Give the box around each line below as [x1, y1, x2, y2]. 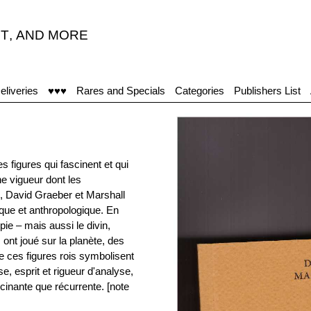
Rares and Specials [76, 85, 165, 96]
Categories [175, 85, 224, 96]
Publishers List [234, 85, 301, 96]
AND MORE [16, 28, 88, 42]
